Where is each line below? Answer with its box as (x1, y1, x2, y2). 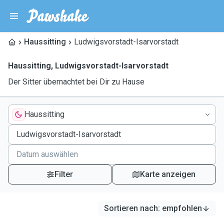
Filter (54, 169, 73, 179)
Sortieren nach (104, 203, 158, 213)
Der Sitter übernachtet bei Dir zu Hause (8, 77, 144, 86)
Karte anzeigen (140, 169, 196, 179)
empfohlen (162, 203, 202, 213)
